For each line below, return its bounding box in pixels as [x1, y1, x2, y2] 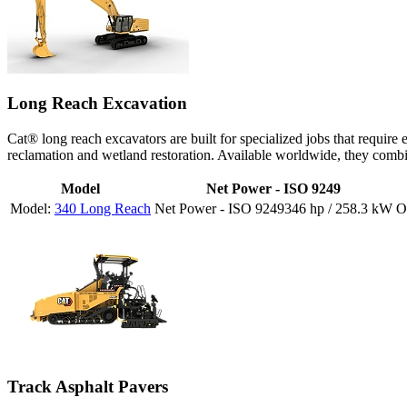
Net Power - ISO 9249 [206, 181, 341, 197]
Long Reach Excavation [7, 94, 187, 114]
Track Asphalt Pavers [7, 376, 168, 396]
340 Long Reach [55, 201, 151, 217]
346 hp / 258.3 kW [284, 201, 392, 217]
